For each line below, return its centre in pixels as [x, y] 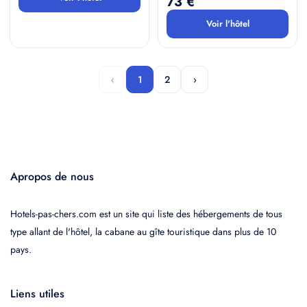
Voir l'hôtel [228, 24]
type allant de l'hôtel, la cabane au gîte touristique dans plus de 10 [143, 232]
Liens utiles [37, 294]
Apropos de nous [52, 176]
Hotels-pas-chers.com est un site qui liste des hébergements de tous [146, 214]
